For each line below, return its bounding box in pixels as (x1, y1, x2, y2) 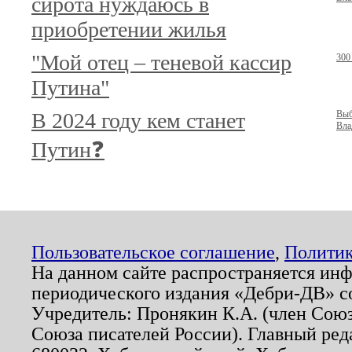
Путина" (31, 75, 109, 100)
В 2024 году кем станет (31, 108, 245, 133)
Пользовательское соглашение (31, 241, 275, 262)
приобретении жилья (31, 17, 226, 42)
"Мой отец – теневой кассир (31, 50, 291, 75)
